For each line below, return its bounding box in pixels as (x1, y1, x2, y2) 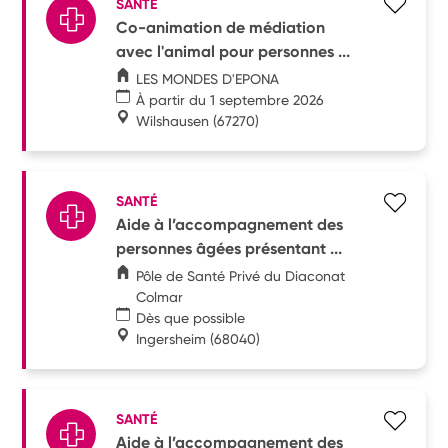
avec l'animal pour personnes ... (116, 41, 351, 61)
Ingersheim (136, 330, 207, 347)
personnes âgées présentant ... (116, 238, 343, 258)
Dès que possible (136, 309, 246, 326)
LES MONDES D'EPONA (136, 70, 280, 87)
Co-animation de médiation (116, 17, 326, 37)
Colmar (135, 288, 183, 305)
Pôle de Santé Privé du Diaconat (135, 267, 345, 284)
